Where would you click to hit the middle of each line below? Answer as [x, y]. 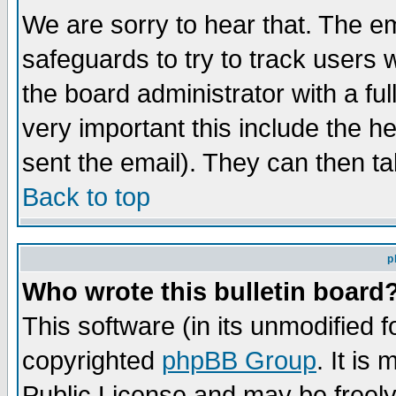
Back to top [86, 197]
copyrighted [92, 361]
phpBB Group [239, 361]
